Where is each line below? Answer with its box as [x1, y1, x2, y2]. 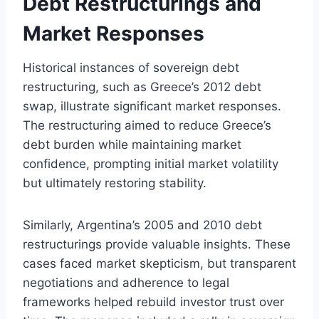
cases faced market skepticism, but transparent [23, 256, 296, 271]
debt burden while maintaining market [23, 137, 241, 152]
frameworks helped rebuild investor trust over [23, 294, 284, 309]
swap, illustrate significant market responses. [23, 98, 281, 113]
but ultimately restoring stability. [23, 175, 206, 190]
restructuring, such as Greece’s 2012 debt [23, 79, 261, 94]
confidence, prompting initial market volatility [23, 156, 278, 171]
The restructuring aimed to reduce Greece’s [23, 117, 271, 132]
